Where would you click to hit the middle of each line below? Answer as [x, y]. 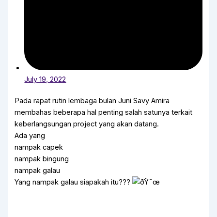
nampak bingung [42, 159]
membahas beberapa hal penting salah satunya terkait [104, 113]
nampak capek [39, 147]
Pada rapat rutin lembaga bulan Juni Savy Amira [92, 101]
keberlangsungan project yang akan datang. [87, 124]
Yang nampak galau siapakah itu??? [74, 182]
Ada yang [30, 136]
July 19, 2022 [45, 80]
